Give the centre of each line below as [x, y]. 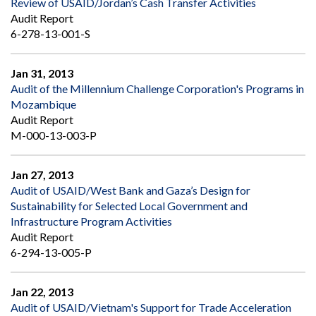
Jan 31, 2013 [42, 73]
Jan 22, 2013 [42, 292]
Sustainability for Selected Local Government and [129, 206]
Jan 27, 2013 [42, 175]
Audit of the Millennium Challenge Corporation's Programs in [157, 89]
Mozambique [43, 104]
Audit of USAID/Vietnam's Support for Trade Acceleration [151, 308]
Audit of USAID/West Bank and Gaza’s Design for [130, 190]
